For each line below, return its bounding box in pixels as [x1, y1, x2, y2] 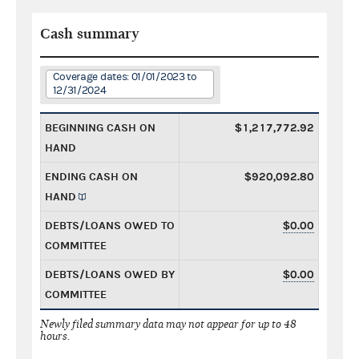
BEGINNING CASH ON [45, 120, 155, 135]
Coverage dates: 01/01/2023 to [52, 70, 197, 83]
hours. [40, 329, 71, 343]
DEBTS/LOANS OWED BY [45, 267, 175, 281]
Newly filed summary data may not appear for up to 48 [40, 317, 296, 331]
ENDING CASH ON [45, 169, 138, 184]
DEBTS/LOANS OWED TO [45, 218, 175, 232]
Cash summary [40, 25, 139, 42]
